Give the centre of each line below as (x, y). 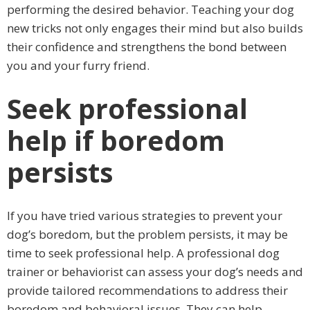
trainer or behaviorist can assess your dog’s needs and (155, 271)
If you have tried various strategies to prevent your (145, 215)
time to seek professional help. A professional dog (143, 253)
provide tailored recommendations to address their (147, 290)
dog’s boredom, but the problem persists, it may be (147, 234)
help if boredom (116, 140)
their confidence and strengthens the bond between (147, 46)
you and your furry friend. (78, 65)
